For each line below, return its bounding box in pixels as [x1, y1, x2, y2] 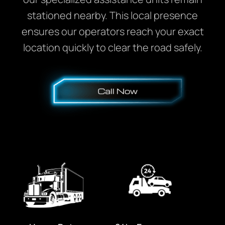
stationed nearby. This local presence [27, 8, 198, 22]
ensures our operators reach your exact [21, 24, 204, 38]
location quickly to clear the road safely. [23, 40, 202, 54]
